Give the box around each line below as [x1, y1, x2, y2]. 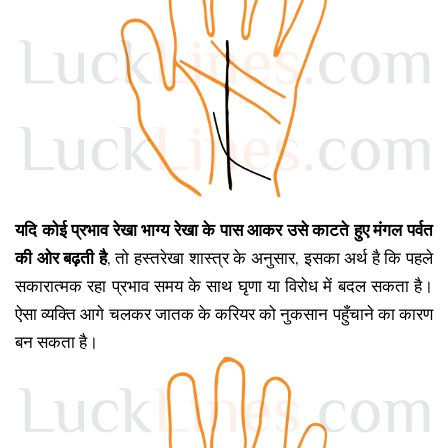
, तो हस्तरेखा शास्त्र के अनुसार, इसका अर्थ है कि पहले [106, 249, 434, 269]
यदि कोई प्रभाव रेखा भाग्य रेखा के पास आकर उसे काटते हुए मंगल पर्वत [15, 221, 433, 241]
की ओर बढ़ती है [15, 249, 107, 269]
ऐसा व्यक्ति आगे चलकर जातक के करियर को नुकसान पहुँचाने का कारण [15, 305, 433, 325]
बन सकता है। [15, 333, 98, 353]
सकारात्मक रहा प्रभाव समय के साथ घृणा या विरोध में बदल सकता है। [15, 277, 433, 297]
